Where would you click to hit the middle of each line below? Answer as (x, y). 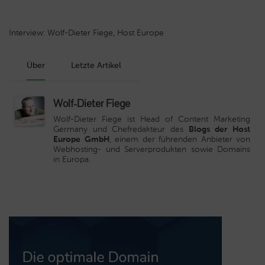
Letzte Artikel (96, 65)
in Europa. (72, 159)
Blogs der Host (219, 129)
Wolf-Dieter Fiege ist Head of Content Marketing (152, 119)
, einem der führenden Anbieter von (180, 139)
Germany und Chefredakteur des (121, 129)
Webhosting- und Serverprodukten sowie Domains (152, 149)
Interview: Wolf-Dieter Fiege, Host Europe (86, 33)
